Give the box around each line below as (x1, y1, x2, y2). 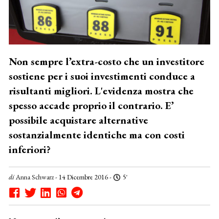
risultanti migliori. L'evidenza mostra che (8, 84, 194, 97)
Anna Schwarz (15, 172, 54, 181)
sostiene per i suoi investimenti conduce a (8, 69, 195, 83)
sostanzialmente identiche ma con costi (8, 128, 185, 141)
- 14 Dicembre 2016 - (53, 172, 113, 181)
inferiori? (8, 142, 51, 156)
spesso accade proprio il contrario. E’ (8, 98, 174, 112)
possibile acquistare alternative (8, 113, 148, 127)
